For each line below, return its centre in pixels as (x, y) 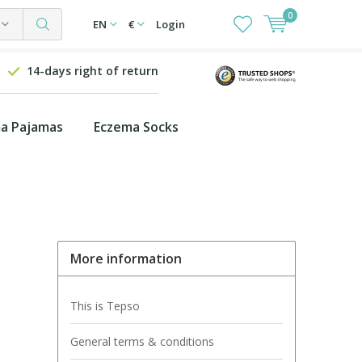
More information (126, 258)
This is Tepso (105, 305)
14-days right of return (93, 71)
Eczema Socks (136, 127)
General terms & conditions (142, 341)
